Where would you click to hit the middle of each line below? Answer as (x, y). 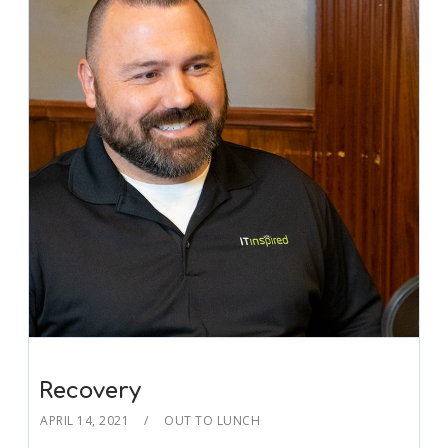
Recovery (90, 391)
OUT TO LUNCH (212, 421)
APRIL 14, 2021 (85, 421)
